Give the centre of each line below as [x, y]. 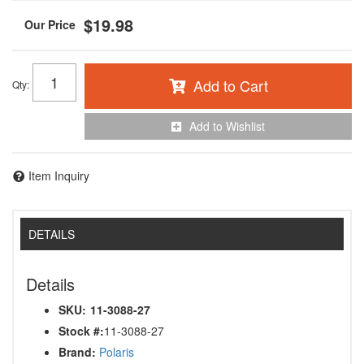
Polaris [117, 352]
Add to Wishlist [227, 126]
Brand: [77, 352]
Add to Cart [230, 85]
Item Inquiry [59, 175]
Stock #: [81, 331]
